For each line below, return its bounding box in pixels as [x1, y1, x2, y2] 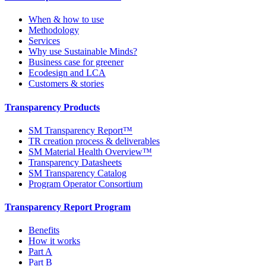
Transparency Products [5, 102, 100, 112]
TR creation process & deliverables [28, 135, 160, 146]
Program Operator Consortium [28, 178, 142, 189]
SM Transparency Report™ [28, 125, 132, 135]
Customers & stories [28, 78, 104, 89]
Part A [28, 246, 52, 257]
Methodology [28, 25, 79, 36]
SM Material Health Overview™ [28, 146, 152, 157]
